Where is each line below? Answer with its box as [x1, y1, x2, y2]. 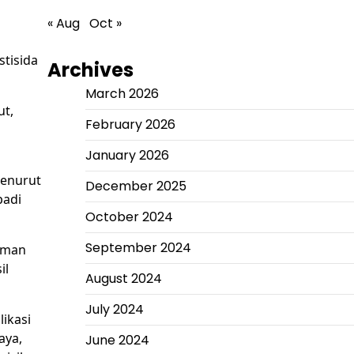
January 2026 [85, 145, 169, 164]
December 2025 [85, 176, 186, 195]
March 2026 [85, 84, 159, 103]
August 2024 [85, 269, 162, 288]
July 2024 [85, 299, 144, 318]
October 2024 [85, 207, 173, 226]
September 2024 [85, 238, 191, 257]
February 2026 [85, 115, 175, 134]
